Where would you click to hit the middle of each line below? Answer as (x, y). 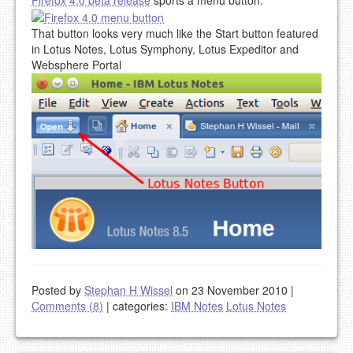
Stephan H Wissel (128, 290)
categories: (140, 305)
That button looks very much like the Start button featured (175, 33)
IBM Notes (197, 305)
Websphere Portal (76, 64)
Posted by (58, 290)
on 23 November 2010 (232, 290)
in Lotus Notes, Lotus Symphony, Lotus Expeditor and (165, 48)
